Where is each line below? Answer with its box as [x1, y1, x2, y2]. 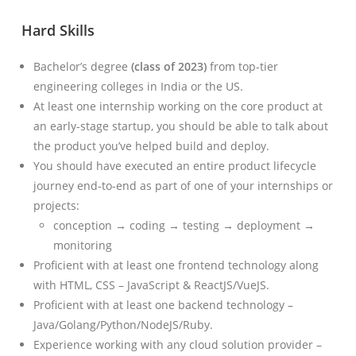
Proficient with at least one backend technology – [33, 297, 294, 313]
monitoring [53, 238, 113, 253]
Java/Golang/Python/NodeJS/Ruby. [33, 317, 214, 333]
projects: [33, 198, 80, 214]
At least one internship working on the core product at [33, 99, 323, 114]
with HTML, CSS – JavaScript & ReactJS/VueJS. [33, 277, 270, 293]
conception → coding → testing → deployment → [53, 218, 315, 234]
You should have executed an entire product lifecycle [33, 158, 317, 174]
